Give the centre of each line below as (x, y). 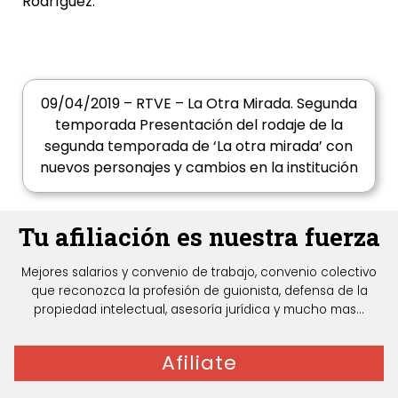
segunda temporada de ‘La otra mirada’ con (199, 146)
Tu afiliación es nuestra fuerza (199, 236)
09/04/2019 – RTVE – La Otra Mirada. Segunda (199, 103)
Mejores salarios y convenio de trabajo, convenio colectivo (199, 273)
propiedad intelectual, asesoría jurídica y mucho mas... (199, 310)
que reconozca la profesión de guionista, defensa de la (199, 291)
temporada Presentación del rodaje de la (199, 124)
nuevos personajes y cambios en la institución (199, 167)
